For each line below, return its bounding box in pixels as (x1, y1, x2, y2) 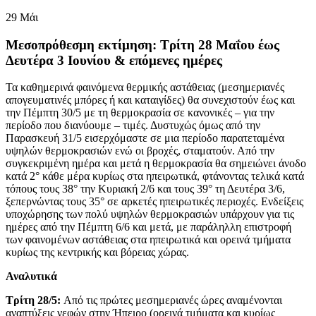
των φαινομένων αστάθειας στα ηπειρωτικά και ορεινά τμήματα (6, 233, 291, 246)
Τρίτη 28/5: (6, 294, 61, 307)
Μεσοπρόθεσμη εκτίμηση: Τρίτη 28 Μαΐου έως (6, 37, 279, 52)
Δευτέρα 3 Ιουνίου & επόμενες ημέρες (6, 52, 222, 68)
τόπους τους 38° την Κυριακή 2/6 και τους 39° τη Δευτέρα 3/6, (6, 183, 285, 195)
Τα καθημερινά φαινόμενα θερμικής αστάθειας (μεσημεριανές (6, 81, 284, 94)
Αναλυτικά (6, 270, 57, 283)
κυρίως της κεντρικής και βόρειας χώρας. (6, 246, 189, 259)
